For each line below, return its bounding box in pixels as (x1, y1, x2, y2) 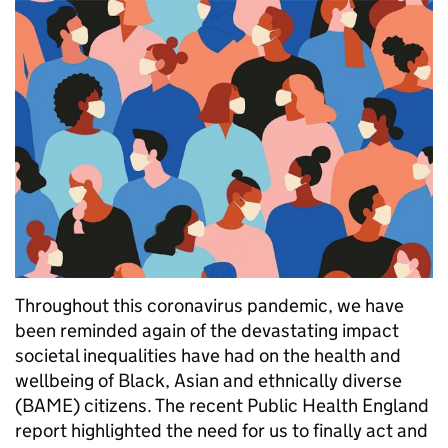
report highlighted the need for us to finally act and (15, 419, 428, 443)
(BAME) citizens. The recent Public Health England (15, 394, 429, 418)
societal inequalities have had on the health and (15, 344, 401, 368)
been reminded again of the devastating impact (15, 319, 399, 343)
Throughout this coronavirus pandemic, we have (15, 294, 404, 318)
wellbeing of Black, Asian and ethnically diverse (15, 369, 402, 393)
